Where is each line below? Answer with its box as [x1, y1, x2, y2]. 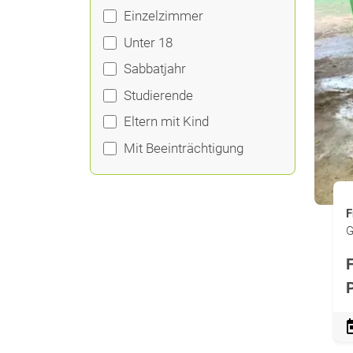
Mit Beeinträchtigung [123, 139, 243, 156]
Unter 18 [123, 34, 173, 50]
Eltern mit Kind [123, 113, 209, 129]
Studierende [123, 87, 193, 103]
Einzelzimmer [123, 8, 203, 24]
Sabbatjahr [123, 61, 186, 76]
